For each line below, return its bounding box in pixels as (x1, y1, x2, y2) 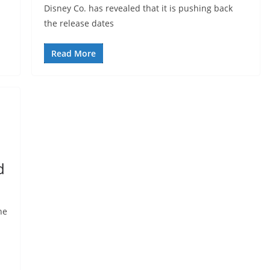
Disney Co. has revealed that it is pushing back (43, 2, 233, 14)
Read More (51, 48, 96, 59)
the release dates (43, 17, 114, 29)
